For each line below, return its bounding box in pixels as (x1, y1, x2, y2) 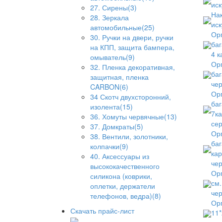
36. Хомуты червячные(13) (90, 111, 177, 121)
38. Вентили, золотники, (90, 131, 168, 141)
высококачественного (90, 161, 160, 171)
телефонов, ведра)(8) (90, 191, 161, 201)
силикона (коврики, (90, 171, 152, 181)
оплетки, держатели (90, 181, 155, 191)
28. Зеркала (90, 12, 129, 22)
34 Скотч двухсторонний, (90, 92, 171, 102)
